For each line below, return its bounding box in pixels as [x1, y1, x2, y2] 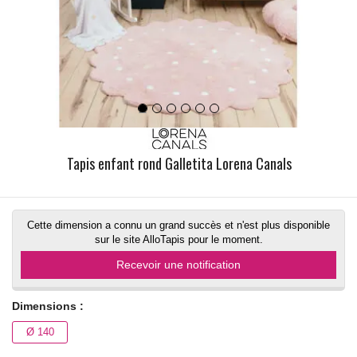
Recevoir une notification [116, 257, 241, 271]
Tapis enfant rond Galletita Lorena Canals [67, 152, 292, 174]
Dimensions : [12, 299, 84, 312]
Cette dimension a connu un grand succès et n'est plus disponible [27, 218, 330, 231]
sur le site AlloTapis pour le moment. [94, 233, 263, 245]
